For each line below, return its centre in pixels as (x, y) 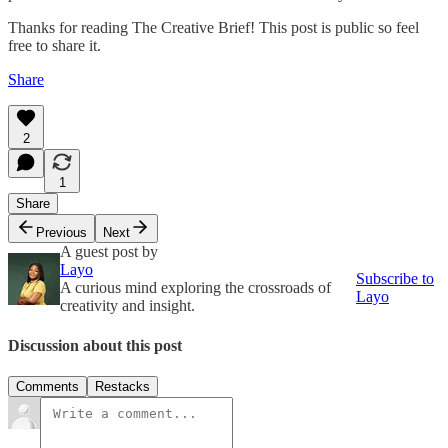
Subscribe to (395, 279)
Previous (61, 233)
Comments (47, 386)
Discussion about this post (95, 345)
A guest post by (109, 252)
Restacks (122, 386)
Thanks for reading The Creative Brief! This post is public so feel (213, 28)
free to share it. (54, 46)
